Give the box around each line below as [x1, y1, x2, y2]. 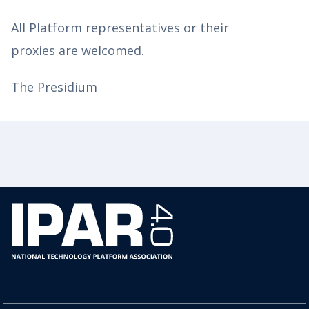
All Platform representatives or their [11, 19, 229, 36]
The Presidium [11, 78, 97, 95]
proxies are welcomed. [11, 41, 144, 59]
